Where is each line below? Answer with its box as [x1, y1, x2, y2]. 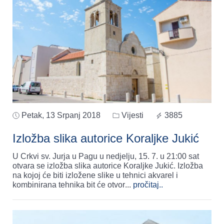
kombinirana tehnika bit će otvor [12, 180, 125, 189]
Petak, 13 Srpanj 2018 [21, 110, 100, 119]
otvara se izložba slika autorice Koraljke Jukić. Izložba [12, 161, 177, 170]
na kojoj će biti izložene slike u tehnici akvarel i [12, 170, 178, 179]
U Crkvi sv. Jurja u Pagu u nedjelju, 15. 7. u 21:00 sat [12, 151, 199, 160]
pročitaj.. [133, 180, 163, 189]
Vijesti [119, 110, 143, 119]
